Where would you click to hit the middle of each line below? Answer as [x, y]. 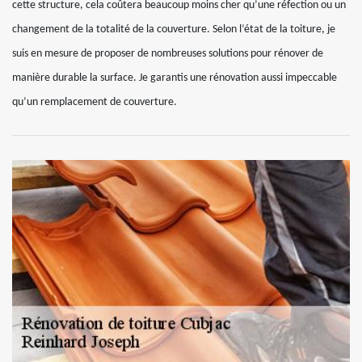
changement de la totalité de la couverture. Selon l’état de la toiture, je [174, 29]
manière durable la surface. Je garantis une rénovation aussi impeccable [175, 78]
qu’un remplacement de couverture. [95, 102]
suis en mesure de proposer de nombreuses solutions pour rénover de [168, 54]
